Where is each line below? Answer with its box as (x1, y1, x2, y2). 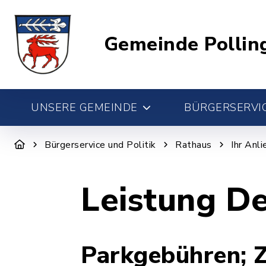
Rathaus (175, 138, 212, 151)
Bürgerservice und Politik (45, 138, 156, 151)
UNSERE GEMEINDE (31, 100, 138, 115)
